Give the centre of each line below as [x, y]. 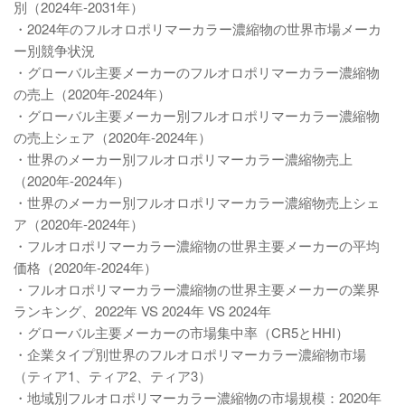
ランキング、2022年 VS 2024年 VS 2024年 [142, 311]
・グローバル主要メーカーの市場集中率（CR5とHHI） [181, 332]
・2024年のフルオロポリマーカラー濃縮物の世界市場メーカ [198, 28]
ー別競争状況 [54, 50]
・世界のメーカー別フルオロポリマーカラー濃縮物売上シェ [197, 202]
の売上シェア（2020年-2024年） [113, 137]
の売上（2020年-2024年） [92, 94]
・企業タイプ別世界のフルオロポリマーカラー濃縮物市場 [190, 354]
